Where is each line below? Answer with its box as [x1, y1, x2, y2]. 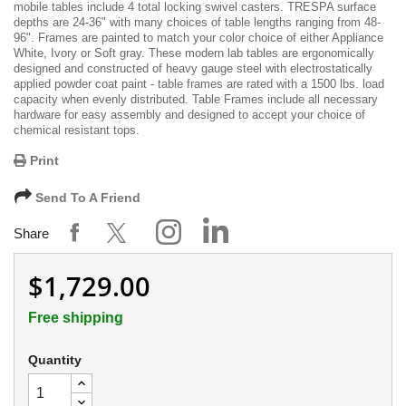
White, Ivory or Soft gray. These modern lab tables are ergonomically [14, 45, 374, 60]
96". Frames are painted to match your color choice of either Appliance [14, 30, 383, 44]
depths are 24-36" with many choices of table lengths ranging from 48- [14, 14, 381, 29]
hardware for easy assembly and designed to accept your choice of [14, 107, 365, 121]
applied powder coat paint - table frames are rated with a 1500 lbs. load [14, 76, 384, 91]
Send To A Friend [35, 189, 140, 205]
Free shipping [28, 309, 123, 325]
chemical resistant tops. [14, 122, 140, 137]
